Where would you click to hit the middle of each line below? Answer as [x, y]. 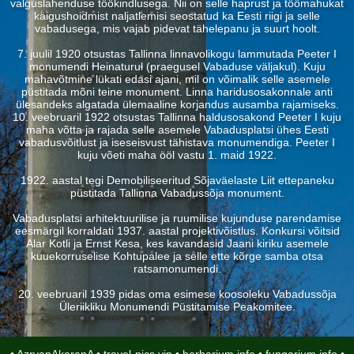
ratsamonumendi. [177, 269]
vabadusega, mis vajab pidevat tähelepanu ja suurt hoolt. [177, 28]
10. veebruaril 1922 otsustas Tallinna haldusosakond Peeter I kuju [177, 117]
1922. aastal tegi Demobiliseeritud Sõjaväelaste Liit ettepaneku [177, 180]
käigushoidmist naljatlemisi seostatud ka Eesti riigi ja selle [177, 16]
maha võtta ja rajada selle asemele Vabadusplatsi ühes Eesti [177, 130]
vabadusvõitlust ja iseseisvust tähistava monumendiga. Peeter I [177, 142]
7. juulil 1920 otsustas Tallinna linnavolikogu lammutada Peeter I [177, 54]
